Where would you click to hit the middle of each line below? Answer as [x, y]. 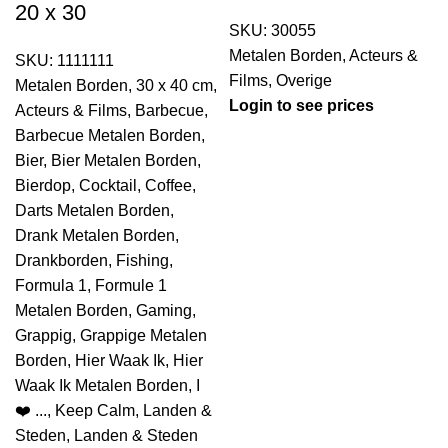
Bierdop [43, 185]
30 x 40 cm [174, 85]
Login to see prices [301, 105]
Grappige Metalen [143, 335]
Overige [304, 80]
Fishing [142, 260]
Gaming [164, 310]
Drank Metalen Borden [95, 235]
